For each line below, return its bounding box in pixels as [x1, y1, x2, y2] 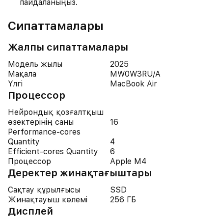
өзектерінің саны [8, 117, 74, 127]
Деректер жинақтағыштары [8, 167, 152, 179]
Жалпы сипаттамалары [8, 41, 128, 53]
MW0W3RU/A [110, 69, 161, 79]
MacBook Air [110, 79, 157, 88]
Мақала [8, 69, 36, 79]
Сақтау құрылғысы [8, 185, 80, 194]
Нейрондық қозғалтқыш [8, 108, 104, 117]
